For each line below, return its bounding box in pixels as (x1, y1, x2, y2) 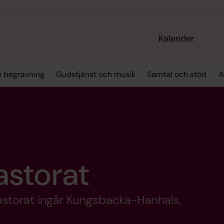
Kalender (158, 32, 195, 45)
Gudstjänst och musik (55, 69, 135, 80)
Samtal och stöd (147, 69, 207, 80)
